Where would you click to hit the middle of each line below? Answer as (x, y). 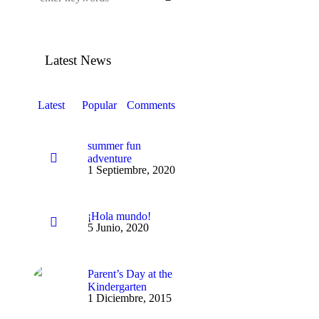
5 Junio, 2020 (118, 228)
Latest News (78, 60)
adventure (109, 158)
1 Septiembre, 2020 (131, 170)
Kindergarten (117, 287)
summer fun (114, 146)
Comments (151, 105)
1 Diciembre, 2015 (129, 298)
